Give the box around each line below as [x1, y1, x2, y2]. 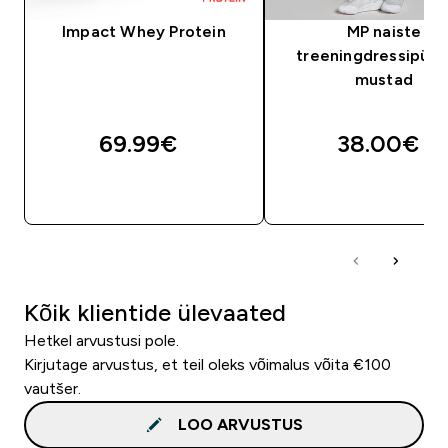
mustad [354, 70, 414, 88]
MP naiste [346, 22, 422, 40]
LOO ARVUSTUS [177, 415, 303, 433]
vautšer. [24, 379, 81, 397]
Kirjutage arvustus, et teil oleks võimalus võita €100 [24, 355, 391, 373]
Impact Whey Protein [62, 22, 226, 40]
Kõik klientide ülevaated [24, 298, 286, 326]
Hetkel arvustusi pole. [24, 331, 179, 349]
